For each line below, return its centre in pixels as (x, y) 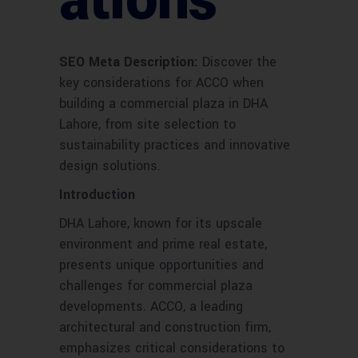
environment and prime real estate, (163, 245)
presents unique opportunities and (161, 265)
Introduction (97, 195)
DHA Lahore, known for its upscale (161, 224)
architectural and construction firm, (165, 328)
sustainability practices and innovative (175, 145)
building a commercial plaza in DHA (163, 104)
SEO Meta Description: (129, 62)
